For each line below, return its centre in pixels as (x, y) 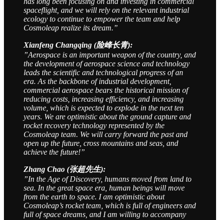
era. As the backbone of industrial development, (97, 82)
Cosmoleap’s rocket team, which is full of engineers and (110, 206)
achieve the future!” (54, 152)
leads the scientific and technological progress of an (103, 73)
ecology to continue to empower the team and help (102, 19)
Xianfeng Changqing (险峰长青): (78, 45)
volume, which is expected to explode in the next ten (104, 108)
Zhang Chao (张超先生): (65, 169)
